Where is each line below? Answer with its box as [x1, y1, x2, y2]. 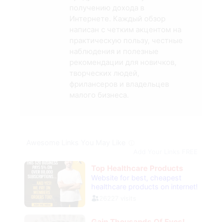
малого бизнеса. [69, 90, 129, 100]
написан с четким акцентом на [69, 25, 181, 35]
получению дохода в [69, 3, 144, 13]
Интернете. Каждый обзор [69, 14, 166, 24]
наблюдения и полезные [69, 47, 159, 56]
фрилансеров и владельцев [69, 79, 169, 89]
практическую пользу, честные [69, 36, 183, 46]
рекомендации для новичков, [69, 57, 176, 67]
